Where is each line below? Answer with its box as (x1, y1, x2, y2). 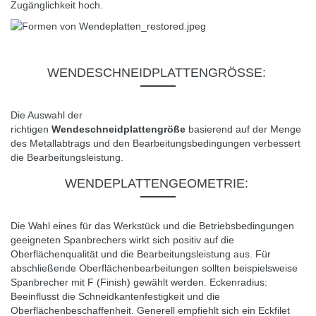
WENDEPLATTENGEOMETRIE (64, 176, 245, 190)
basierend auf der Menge (186, 123, 301, 135)
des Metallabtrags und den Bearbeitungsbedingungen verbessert (11, 137, 300, 149)
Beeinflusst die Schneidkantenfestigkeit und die (11, 290, 220, 302)
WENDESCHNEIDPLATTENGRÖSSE (47, 65, 254, 80)
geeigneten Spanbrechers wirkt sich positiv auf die (11, 233, 234, 245)
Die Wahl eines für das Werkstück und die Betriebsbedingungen (11, 219, 294, 231)
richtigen (11, 123, 51, 135)
